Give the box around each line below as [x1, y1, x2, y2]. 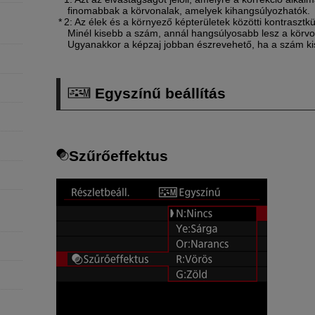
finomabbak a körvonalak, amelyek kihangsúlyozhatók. [67, 4, 310, 16]
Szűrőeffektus [69, 147, 168, 164]
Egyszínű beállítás [91, 85, 226, 102]
